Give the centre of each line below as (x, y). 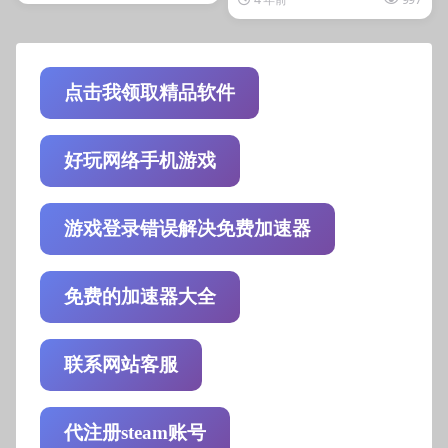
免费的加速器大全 (140, 296)
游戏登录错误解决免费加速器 (187, 228)
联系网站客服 (121, 364)
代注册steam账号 (135, 432)
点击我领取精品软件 (149, 92)
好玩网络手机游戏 (140, 160)
